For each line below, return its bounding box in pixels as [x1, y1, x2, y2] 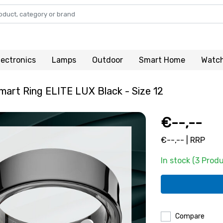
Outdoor [92, 55, 123, 65]
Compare [175, 212, 205, 221]
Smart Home [138, 55, 185, 65]
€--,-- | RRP [161, 135, 205, 145]
